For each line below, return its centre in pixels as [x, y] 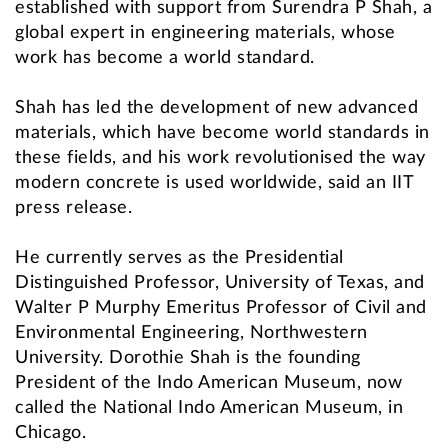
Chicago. [50, 433]
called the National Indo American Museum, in [209, 408]
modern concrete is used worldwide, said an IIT [214, 183]
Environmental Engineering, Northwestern [191, 333]
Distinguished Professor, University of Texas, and [220, 283]
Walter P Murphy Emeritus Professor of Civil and [221, 308]
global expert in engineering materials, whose [205, 33]
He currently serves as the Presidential [179, 258]
